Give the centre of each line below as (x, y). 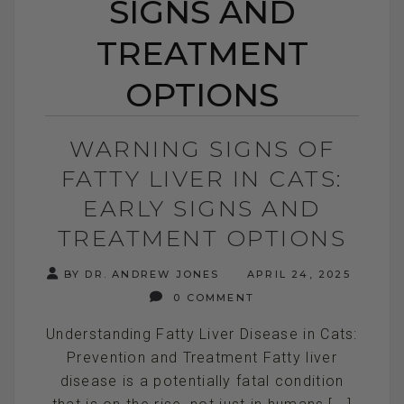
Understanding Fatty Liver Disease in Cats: (202, 334)
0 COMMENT (212, 297)
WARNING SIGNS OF (202, 148)
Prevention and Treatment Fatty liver (202, 357)
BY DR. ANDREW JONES (142, 274)
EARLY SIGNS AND (202, 208)
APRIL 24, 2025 (296, 274)
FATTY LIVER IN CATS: (202, 178)
